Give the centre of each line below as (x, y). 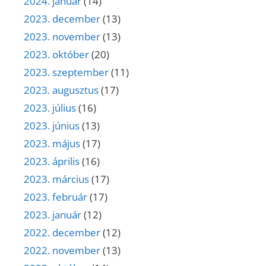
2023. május (52, 143)
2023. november (62, 36)
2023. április (52, 161)
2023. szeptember (66, 72)
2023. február (56, 197)
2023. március (56, 179)
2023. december (62, 18)
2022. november (62, 250)
